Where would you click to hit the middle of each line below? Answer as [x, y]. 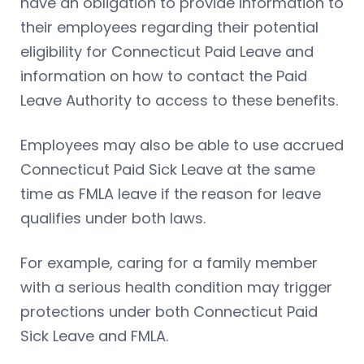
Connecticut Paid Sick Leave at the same [168, 169]
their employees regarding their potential [169, 27]
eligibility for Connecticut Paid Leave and [167, 51]
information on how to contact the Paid [164, 76]
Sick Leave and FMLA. [94, 336]
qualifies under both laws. [113, 218]
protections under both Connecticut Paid [169, 311]
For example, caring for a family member [169, 262]
